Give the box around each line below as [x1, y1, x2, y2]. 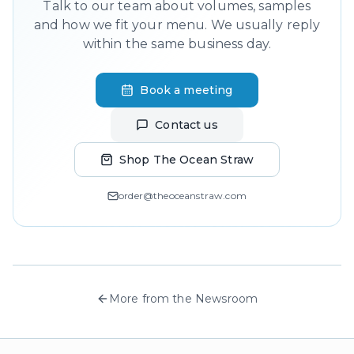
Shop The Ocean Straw [119, 152, 254, 167]
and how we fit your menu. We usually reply [33, 17, 321, 32]
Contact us [155, 117, 218, 132]
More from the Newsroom [108, 291, 258, 306]
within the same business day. [82, 36, 272, 51]
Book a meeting [140, 82, 233, 97]
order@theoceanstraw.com [119, 189, 247, 201]
